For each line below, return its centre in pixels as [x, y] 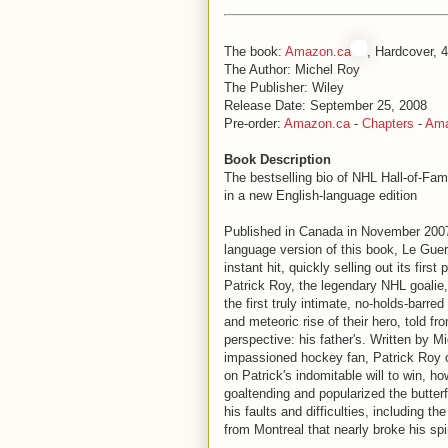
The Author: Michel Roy [292, 69]
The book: [254, 51]
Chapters [388, 123]
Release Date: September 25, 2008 [325, 105]
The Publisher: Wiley [284, 87]
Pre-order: [254, 123]
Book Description [277, 159]
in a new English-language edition [320, 195]
